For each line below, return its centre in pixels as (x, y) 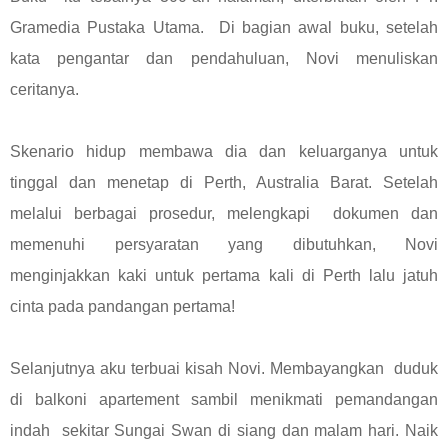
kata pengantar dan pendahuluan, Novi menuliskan (224, 58)
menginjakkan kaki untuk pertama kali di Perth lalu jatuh (224, 275)
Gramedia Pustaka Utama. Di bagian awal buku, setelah (224, 27)
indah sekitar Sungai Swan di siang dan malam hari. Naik (224, 430)
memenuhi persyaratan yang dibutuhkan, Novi (224, 244)
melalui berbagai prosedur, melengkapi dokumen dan (224, 213)
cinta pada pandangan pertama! (122, 306)
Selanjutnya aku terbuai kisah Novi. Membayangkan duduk (224, 368)
